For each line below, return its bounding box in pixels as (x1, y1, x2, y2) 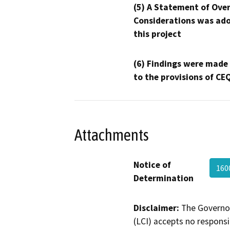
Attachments (74, 125, 149, 144)
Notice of (133, 159, 171, 171)
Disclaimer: (133, 202, 179, 214)
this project (133, 28, 181, 40)
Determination (133, 172, 194, 184)
